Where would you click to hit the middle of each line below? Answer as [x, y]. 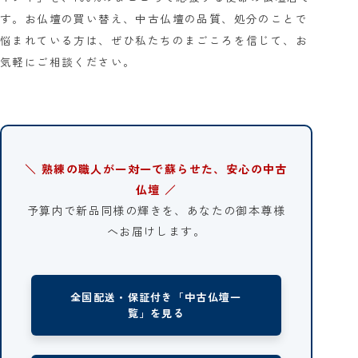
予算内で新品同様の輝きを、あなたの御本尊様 [156, 210]
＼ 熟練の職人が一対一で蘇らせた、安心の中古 [156, 168]
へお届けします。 [156, 231]
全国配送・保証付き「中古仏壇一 [156, 296]
